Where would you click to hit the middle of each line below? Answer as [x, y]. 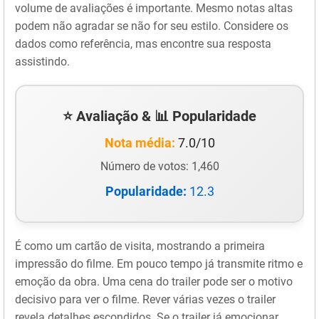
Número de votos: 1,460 [159, 166]
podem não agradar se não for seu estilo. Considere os [152, 26]
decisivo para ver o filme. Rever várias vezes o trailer [145, 299]
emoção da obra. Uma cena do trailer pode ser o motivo [154, 281]
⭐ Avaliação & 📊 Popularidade [159, 116]
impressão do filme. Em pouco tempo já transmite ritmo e [159, 263]
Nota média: [140, 142]
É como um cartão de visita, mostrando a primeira [140, 246]
